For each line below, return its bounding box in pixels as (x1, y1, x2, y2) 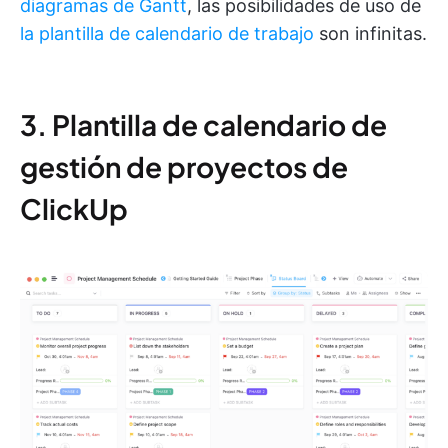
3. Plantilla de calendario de (20, 107, 387, 143)
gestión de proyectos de (20, 149, 348, 185)
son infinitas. (314, 23, 427, 45)
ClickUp (20, 191, 128, 227)
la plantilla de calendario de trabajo (20, 23, 314, 45)
